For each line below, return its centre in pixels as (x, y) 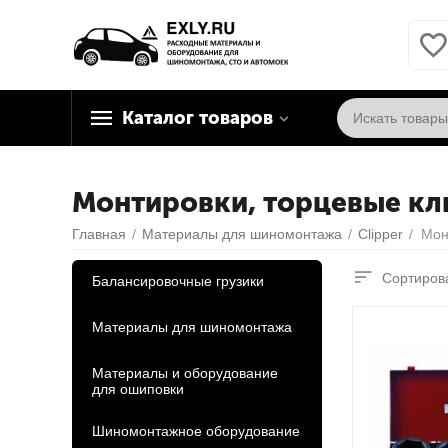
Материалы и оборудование (185, 373)
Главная (99, 234)
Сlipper (380, 234)
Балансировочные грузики (178, 281)
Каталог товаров (197, 118)
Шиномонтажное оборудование (196, 431)
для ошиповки (138, 389)
